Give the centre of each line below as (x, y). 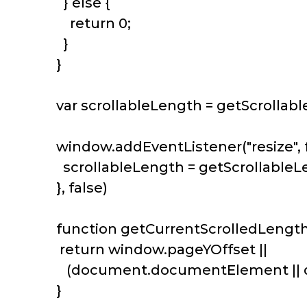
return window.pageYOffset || (160, 250)
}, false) (78, 188)
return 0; (90, 24)
